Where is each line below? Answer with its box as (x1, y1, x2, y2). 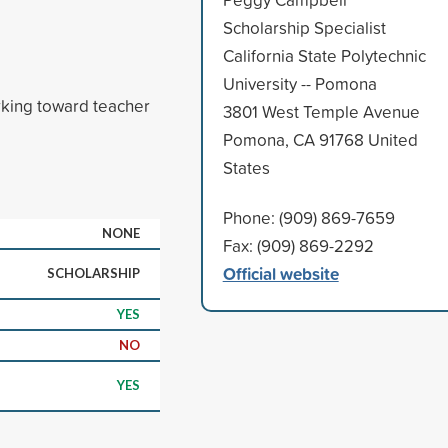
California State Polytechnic (222, 43, 426, 67)
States (222, 155, 270, 179)
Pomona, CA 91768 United (222, 127, 418, 151)
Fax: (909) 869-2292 (222, 233, 374, 257)
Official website (222, 260, 339, 286)
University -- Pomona (222, 71, 377, 95)
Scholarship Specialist (222, 15, 386, 39)
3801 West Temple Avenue (222, 99, 420, 123)
